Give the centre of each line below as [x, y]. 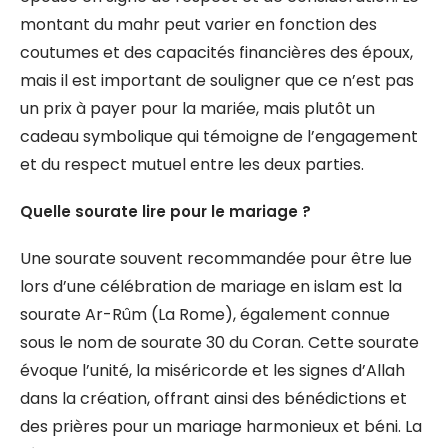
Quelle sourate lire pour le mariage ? [165, 211]
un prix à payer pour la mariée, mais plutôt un [197, 108]
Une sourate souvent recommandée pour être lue [216, 258]
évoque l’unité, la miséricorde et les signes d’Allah [212, 370]
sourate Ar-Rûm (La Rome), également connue [205, 314]
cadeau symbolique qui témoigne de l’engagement [219, 136]
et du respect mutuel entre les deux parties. [192, 164]
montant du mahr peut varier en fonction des [198, 24]
